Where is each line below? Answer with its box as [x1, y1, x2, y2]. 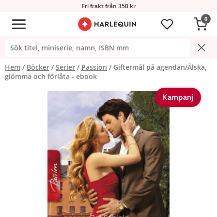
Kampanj [162, 92, 194, 102]
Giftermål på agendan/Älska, [113, 62, 207, 72]
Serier [56, 62, 75, 72]
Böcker [27, 62, 49, 72]
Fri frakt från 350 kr [81, 2, 136, 10]
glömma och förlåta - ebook [5, 71, 97, 81]
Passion [81, 62, 107, 72]
